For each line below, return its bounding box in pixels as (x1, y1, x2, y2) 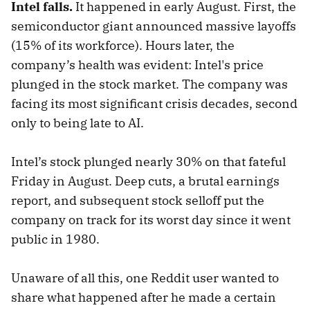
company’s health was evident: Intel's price (11, 57, 264, 73)
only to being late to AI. (11, 115, 144, 131)
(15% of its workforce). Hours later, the (11, 37, 235, 54)
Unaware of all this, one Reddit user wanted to (11, 270, 279, 286)
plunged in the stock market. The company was (11, 76, 288, 93)
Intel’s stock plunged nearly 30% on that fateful (11, 154, 286, 170)
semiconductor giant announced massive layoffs (11, 18, 296, 35)
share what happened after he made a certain (11, 289, 276, 306)
